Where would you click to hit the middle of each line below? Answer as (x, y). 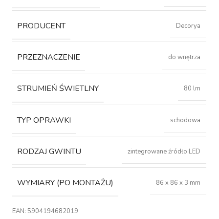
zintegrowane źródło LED (164, 151)
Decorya (188, 26)
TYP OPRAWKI (44, 120)
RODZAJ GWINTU (49, 151)
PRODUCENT (42, 26)
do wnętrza (185, 57)
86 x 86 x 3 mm (178, 183)
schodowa (186, 120)
